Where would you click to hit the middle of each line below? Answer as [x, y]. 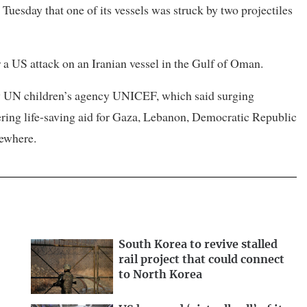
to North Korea [160, 274]
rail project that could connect [201, 259]
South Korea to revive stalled [198, 244]
